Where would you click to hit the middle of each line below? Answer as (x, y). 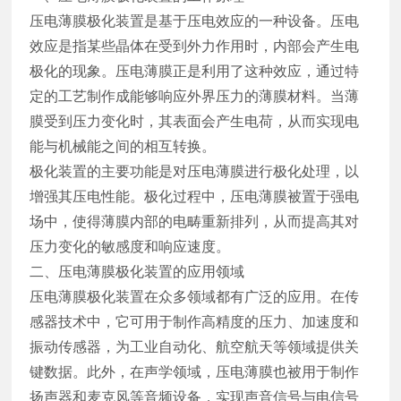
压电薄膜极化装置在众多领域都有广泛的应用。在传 (195, 296)
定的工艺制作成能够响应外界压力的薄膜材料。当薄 (195, 96)
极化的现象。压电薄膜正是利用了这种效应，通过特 (195, 71)
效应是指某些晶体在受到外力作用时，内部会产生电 (195, 46)
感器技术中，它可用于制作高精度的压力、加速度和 (195, 321)
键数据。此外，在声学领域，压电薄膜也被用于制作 (195, 371)
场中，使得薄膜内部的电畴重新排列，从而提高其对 (195, 221)
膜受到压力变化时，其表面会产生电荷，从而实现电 (195, 121)
